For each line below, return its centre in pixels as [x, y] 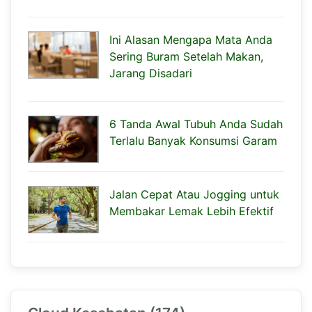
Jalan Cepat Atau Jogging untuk [194, 194]
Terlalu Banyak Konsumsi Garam [193, 140]
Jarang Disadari [151, 73]
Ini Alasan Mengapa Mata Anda [191, 39]
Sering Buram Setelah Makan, [186, 56]
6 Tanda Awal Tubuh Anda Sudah [196, 124]
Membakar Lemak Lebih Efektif [192, 211]
